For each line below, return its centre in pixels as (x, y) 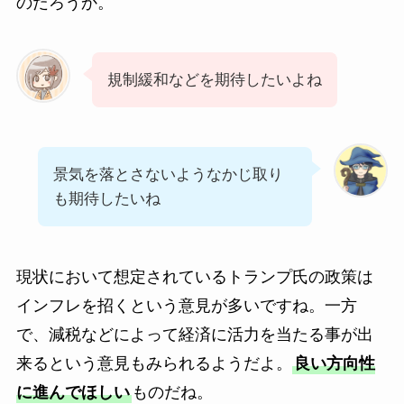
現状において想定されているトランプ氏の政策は (194, 277)
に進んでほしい (73, 393)
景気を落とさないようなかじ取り (168, 175)
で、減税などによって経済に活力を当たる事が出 (194, 335)
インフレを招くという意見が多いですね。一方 (186, 306)
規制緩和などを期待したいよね (214, 80)
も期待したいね (106, 199)
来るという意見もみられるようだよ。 (154, 364)
